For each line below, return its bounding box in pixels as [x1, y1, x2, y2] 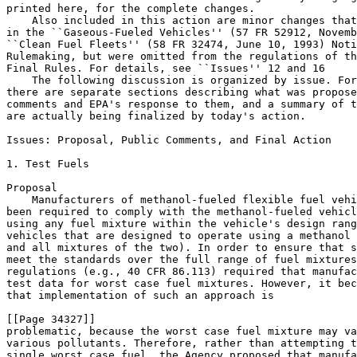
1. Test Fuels [6, 158, 89, 170]
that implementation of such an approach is [6, 289, 280, 301]
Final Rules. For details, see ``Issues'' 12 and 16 [6, 62, 325, 74]
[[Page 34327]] [6, 313, 96, 325]
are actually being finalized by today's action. [6, 110, 306, 122]
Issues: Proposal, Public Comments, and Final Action [6, 134, 331, 146]
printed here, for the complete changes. [6, 2, 255, 14]
